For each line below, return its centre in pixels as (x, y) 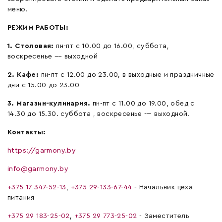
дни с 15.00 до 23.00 (44, 85)
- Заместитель (163, 216)
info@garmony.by (38, 169)
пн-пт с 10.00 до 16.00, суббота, (113, 46)
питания (21, 197)
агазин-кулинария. (57, 103)
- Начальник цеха (163, 187)
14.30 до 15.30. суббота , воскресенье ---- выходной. (99, 114)
